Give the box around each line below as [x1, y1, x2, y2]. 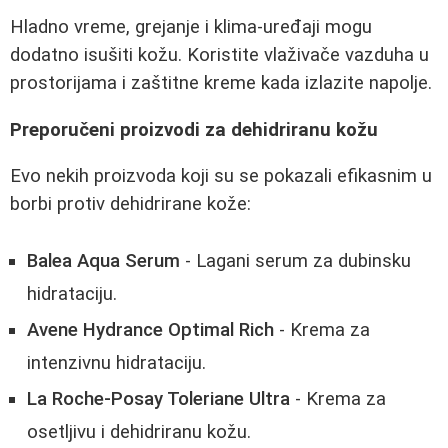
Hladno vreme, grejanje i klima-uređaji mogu [10, 15, 372, 38]
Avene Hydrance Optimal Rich [27, 318, 274, 341]
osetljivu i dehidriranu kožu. [27, 420, 251, 443]
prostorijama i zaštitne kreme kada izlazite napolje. [10, 71, 432, 94]
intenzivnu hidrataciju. [27, 351, 206, 374]
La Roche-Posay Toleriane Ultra [27, 387, 290, 410]
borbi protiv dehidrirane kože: [10, 193, 251, 216]
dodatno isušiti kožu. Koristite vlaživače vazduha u [10, 43, 429, 66]
